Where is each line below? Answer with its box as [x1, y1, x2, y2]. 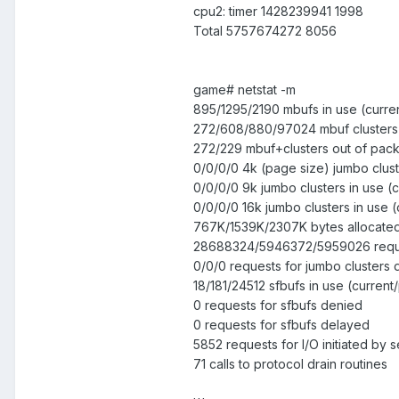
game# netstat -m [193, 82, 296, 98]
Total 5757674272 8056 [193, 23, 337, 39]
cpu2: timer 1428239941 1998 [193, 4, 363, 20]
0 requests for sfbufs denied [193, 297, 362, 313]
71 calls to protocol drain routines [193, 356, 387, 372]
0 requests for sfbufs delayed [193, 317, 370, 333]
